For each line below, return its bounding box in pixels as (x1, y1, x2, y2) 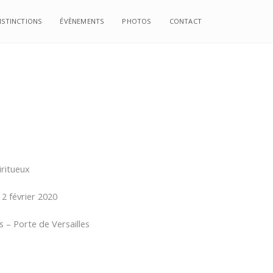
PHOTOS (122, 16, 151, 26)
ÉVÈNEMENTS (60, 16, 104, 26)
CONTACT (169, 16, 202, 26)
